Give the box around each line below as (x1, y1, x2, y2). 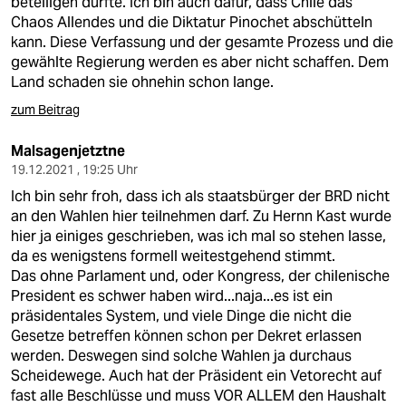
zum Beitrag (11, 101, 80, 118)
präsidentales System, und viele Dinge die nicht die (11, 306, 352, 325)
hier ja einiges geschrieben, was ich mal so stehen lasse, (11, 227, 386, 246)
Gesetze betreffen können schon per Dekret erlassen (11, 326, 362, 345)
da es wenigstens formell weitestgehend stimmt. (11, 246, 335, 266)
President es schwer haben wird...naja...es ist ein (11, 286, 333, 305)
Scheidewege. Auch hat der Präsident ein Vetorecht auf (11, 366, 382, 385)
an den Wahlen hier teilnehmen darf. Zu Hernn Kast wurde (11, 207, 391, 226)
